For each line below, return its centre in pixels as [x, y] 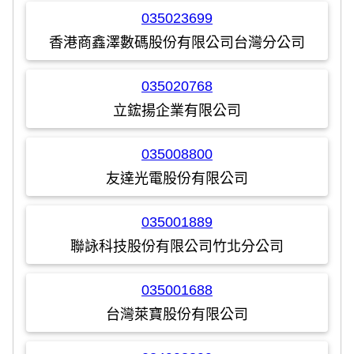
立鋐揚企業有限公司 [177, 110]
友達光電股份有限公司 [177, 178]
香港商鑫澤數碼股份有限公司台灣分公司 [177, 42]
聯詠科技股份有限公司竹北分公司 [177, 246]
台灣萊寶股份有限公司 [177, 314]
